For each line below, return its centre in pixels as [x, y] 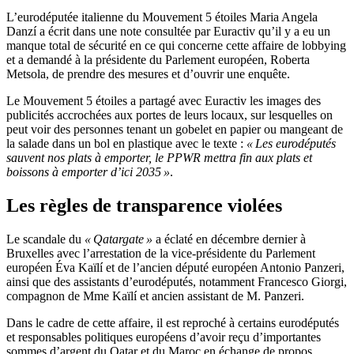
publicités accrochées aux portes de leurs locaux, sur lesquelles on [169, 115]
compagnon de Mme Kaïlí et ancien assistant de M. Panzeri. [155, 296]
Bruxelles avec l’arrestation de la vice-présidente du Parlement [161, 254]
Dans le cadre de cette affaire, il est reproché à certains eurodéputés [173, 323]
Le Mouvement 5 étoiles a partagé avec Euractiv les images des [164, 101]
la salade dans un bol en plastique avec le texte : [126, 144]
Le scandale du [45, 239]
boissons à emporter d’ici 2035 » [88, 172]
